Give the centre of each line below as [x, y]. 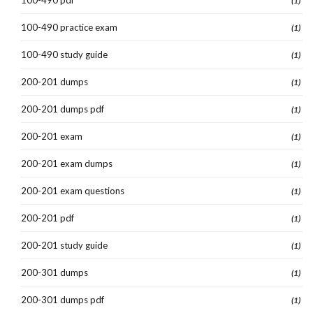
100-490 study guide [64, 54]
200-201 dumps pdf [63, 109]
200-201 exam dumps [67, 163]
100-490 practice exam [69, 27]
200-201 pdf [48, 218]
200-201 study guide [64, 245]
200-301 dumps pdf [63, 299]
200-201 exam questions [73, 190]
